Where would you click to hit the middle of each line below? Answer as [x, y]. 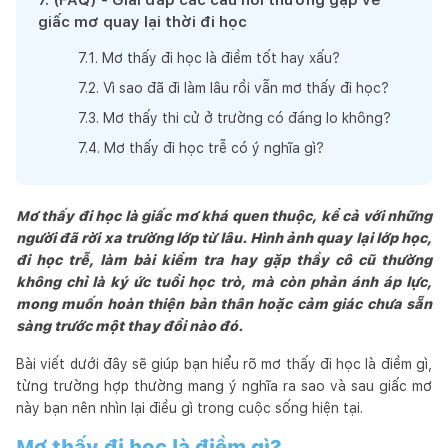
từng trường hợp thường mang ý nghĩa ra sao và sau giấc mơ [224, 385]
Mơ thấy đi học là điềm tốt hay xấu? [221, 57]
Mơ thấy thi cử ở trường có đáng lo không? [247, 117]
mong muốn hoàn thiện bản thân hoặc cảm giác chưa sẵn [224, 303]
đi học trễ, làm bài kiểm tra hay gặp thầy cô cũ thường [224, 259]
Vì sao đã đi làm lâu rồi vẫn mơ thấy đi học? [246, 87]
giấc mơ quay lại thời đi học [142, 21]
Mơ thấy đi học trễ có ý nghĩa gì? [214, 147]
